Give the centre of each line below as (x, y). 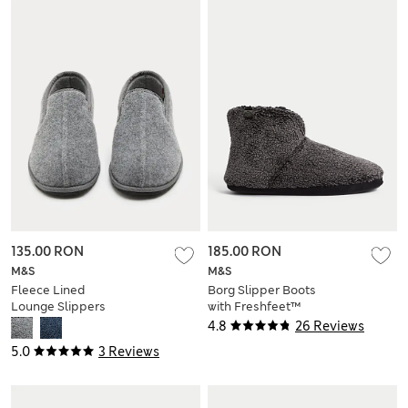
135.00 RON (47, 252)
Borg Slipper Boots (262, 291)
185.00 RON (245, 252)
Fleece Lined (48, 291)
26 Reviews (330, 326)
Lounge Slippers (58, 307)
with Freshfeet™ (254, 307)
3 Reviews (129, 352)
